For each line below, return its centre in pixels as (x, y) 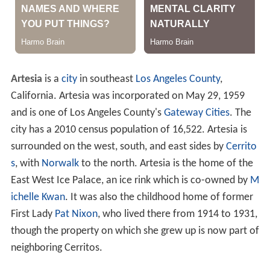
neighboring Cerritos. (56, 248)
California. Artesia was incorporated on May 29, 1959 (127, 96)
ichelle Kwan (38, 198)
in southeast (106, 80)
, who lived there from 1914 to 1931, (177, 215)
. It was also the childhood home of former (159, 198)
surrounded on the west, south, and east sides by (118, 147)
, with (28, 164)
